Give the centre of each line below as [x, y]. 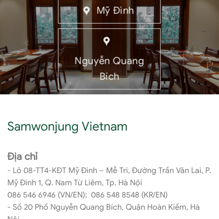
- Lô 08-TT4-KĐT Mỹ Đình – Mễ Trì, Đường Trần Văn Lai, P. [109, 170]
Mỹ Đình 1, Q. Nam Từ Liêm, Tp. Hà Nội [75, 183]
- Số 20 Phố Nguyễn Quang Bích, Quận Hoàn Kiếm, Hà [104, 207]
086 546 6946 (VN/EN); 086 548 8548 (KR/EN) [88, 195]
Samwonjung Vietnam [67, 126]
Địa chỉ [22, 156]
